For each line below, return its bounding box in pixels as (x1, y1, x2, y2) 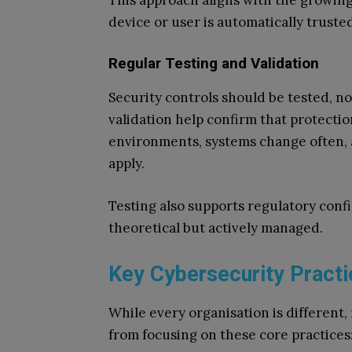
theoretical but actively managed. (108, 219, 323, 236)
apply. (108, 155, 145, 172)
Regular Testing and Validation (108, 54, 319, 72)
